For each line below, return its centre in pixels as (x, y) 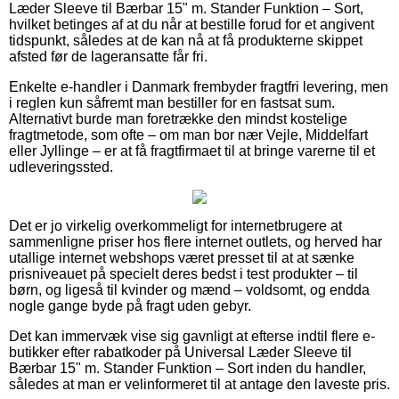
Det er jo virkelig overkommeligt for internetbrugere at (175, 225)
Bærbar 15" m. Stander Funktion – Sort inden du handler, (187, 368)
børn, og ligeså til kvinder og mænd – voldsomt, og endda (189, 289)
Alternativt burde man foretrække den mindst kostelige (178, 118)
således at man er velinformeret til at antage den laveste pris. (199, 384)
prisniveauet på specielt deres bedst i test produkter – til (183, 273)
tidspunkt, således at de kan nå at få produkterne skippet (186, 40)
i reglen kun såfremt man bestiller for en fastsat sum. (172, 102)
